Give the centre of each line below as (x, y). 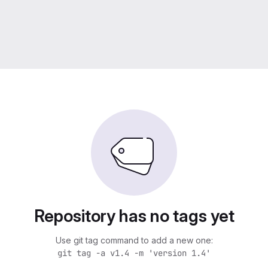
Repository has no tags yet (134, 216)
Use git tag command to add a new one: (134, 240)
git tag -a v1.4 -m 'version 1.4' (134, 253)
